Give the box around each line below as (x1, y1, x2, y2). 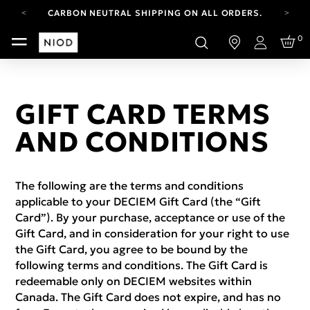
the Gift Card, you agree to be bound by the (15, 242, 248, 256)
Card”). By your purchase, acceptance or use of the (15, 210, 286, 224)
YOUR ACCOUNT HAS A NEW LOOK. (73, 53, 237, 64)
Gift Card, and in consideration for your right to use (15, 226, 290, 240)
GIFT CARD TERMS (15, 97, 271, 131)
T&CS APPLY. (204, 34, 258, 43)
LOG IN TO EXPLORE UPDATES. (84, 63, 226, 74)
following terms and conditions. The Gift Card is (15, 258, 268, 272)
